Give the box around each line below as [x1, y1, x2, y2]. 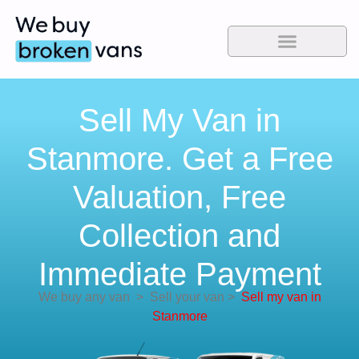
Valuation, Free [73, 179, 286, 216]
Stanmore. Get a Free [26, 141, 333, 177]
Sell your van [143, 290, 224, 305]
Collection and [79, 218, 280, 254]
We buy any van [38, 290, 130, 305]
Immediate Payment [38, 256, 321, 292]
